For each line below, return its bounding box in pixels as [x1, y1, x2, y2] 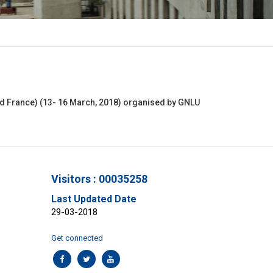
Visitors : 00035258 [51, 172, 147, 186]
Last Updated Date [51, 193, 136, 205]
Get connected [51, 233, 103, 243]
